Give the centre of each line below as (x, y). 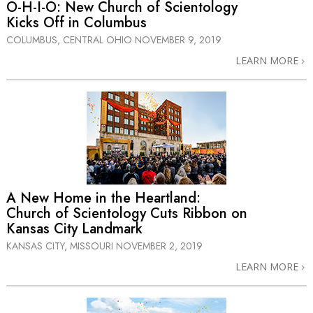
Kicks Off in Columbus (77, 23)
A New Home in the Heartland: (103, 198)
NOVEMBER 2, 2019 (159, 246)
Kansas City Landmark (74, 228)
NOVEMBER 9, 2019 (178, 40)
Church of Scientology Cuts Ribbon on (127, 213)
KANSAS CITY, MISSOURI (61, 246)
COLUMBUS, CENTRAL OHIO (71, 40)
